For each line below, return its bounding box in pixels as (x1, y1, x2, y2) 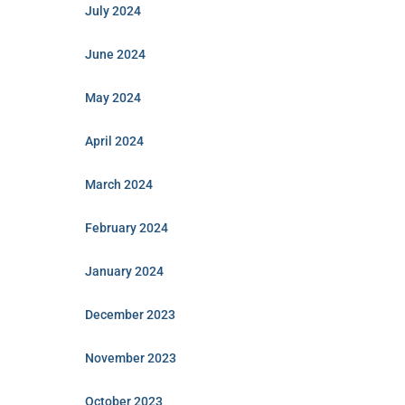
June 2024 (84, 47, 146, 61)
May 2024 (84, 90, 141, 105)
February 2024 (84, 221, 168, 235)
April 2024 (84, 134, 144, 148)
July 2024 (84, 4, 141, 18)
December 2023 (84, 307, 175, 322)
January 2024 (84, 264, 164, 278)
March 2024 (84, 177, 153, 192)
